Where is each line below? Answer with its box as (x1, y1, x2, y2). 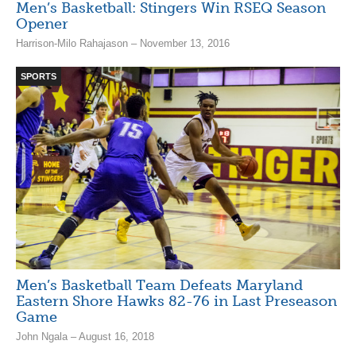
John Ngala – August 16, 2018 (16, 330, 154, 342)
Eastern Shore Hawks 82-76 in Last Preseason (16, 292, 337, 310)
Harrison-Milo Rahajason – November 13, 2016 (16, 37, 230, 49)
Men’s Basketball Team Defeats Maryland (16, 276, 303, 294)
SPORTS (21, 71, 56, 81)
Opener (16, 14, 68, 33)
